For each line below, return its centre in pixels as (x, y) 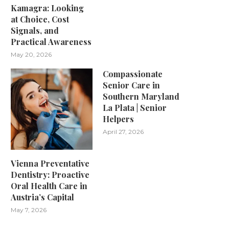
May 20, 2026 (31, 54)
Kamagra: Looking (47, 8)
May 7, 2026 (29, 210)
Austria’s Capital (42, 197)
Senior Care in (132, 85)
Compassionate (133, 74)
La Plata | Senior (135, 107)
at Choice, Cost (40, 19)
